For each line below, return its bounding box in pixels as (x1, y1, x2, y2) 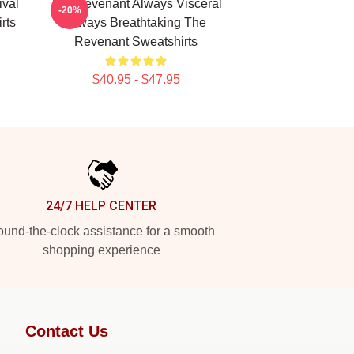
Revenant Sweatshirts (74, 35, 198, 48)
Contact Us (25, 322, 108, 340)
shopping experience (42, 243, 160, 257)
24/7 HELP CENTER (46, 198, 156, 213)
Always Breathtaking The (66, 16, 206, 29)
